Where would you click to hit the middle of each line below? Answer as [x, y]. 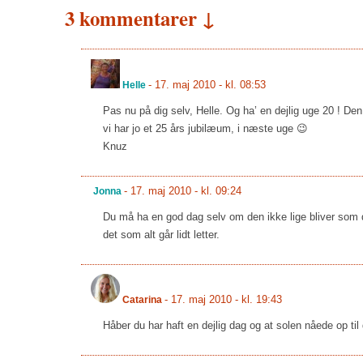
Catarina [142, 300]
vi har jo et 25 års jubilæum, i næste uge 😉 [205, 128]
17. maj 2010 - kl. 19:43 [226, 300]
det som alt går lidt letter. [161, 234]
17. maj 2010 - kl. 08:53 [210, 85]
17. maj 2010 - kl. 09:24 [186, 192]
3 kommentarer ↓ [140, 18]
